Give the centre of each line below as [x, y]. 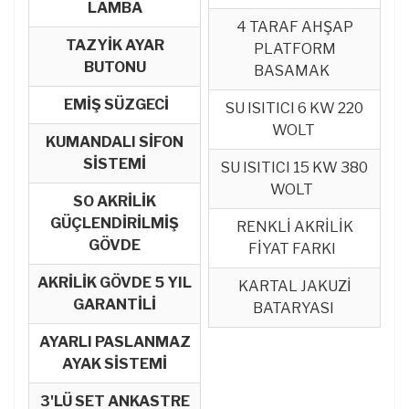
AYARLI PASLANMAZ [115, 341]
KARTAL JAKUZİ [294, 286]
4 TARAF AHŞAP [294, 26]
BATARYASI [294, 308]
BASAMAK [294, 70]
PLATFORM [294, 48]
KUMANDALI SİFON [115, 142]
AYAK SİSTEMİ [115, 363]
